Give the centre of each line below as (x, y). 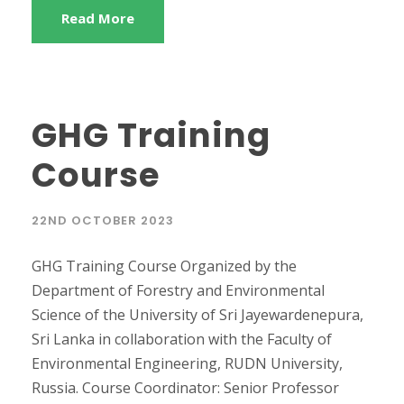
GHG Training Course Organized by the (164, 266)
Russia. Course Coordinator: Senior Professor (185, 387)
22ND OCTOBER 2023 (103, 220)
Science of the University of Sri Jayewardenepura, (197, 314)
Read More (98, 18)
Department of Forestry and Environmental (178, 290)
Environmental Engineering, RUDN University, (187, 363)
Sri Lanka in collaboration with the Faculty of (182, 339)
